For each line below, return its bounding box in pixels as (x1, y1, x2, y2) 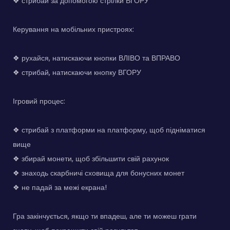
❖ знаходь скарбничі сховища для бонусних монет (13, 168, 184, 179)
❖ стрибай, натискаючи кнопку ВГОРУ (13, 67, 141, 78)
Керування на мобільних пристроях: (13, 24, 134, 35)
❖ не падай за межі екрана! (13, 182, 107, 193)
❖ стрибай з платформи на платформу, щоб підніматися (13, 125, 205, 136)
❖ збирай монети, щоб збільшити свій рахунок (13, 154, 169, 164)
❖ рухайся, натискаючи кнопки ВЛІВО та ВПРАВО (13, 53, 180, 64)
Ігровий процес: (13, 96, 65, 107)
